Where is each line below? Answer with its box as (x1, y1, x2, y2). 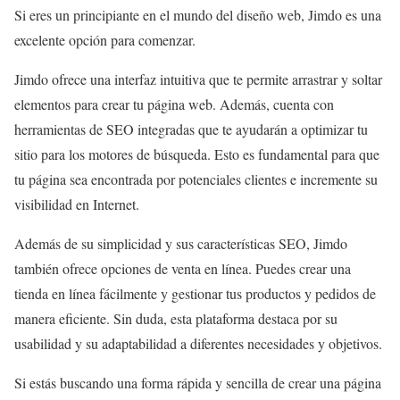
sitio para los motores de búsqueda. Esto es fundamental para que (14, 144, 379, 163)
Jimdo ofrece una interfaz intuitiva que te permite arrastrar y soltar (14, 69, 382, 88)
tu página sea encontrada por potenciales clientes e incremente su (14, 169, 378, 188)
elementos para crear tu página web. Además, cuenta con (14, 94, 334, 113)
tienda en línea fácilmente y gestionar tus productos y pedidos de (14, 283, 376, 303)
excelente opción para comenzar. (14, 29, 196, 49)
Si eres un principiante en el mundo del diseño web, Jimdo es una (14, 4, 381, 24)
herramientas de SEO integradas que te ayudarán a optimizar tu (14, 119, 368, 138)
